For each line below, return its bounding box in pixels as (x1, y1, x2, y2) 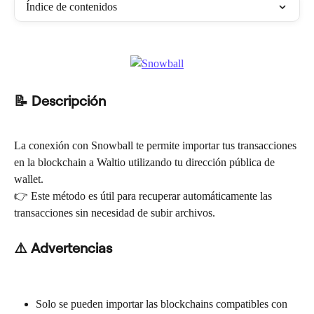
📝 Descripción (14, 91, 106, 109)
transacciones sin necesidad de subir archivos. (14, 207, 215, 219)
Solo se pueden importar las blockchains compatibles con (36, 298, 290, 310)
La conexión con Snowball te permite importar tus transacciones (14, 139, 299, 152)
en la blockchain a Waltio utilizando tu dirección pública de (14, 156, 278, 169)
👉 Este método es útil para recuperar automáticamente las (14, 190, 275, 203)
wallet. (14, 173, 43, 186)
